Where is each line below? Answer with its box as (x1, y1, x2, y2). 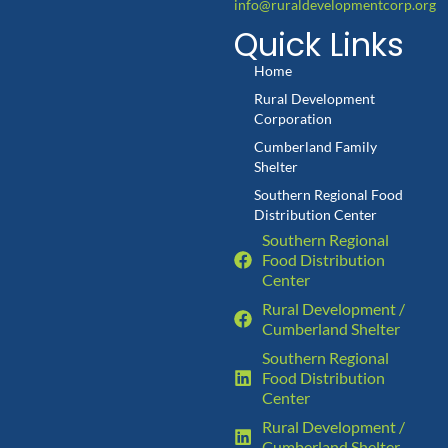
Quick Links (234, 22, 404, 67)
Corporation (254, 110, 332, 127)
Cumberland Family (254, 138, 377, 155)
